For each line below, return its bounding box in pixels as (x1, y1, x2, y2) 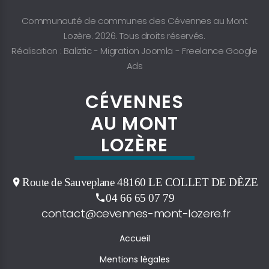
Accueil (119, 232, 150, 244)
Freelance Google (181, 44, 258, 57)
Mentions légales (99, 253, 170, 265)
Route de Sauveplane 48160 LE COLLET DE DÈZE (22, 177, 258, 187)
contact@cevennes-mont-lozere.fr (38, 205, 231, 222)
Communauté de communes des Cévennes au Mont (21, 14, 248, 27)
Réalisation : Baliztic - (11, 44, 101, 57)
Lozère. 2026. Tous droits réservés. (64, 29, 205, 42)
